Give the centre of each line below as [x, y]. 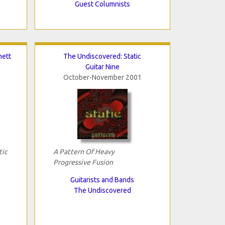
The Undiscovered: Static [102, 56]
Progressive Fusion [83, 162]
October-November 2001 [102, 77]
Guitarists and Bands [102, 180]
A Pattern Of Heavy [84, 151]
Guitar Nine [102, 67]
